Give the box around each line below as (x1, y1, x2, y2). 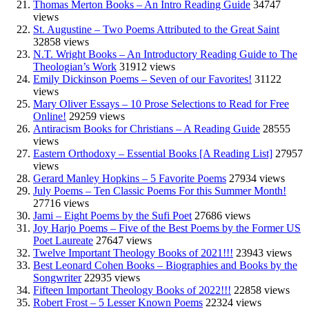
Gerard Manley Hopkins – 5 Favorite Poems (33, 172, 226, 185)
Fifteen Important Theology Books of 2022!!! (33, 284, 231, 297)
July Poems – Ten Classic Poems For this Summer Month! (33, 185, 286, 197)
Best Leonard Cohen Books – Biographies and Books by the (33, 259, 297, 272)
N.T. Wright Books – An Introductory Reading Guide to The (33, 48, 297, 61)
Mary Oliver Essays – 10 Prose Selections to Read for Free (33, 98, 289, 110)
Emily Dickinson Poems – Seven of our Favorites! (33, 73, 252, 86)
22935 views (84, 272, 140, 284)
